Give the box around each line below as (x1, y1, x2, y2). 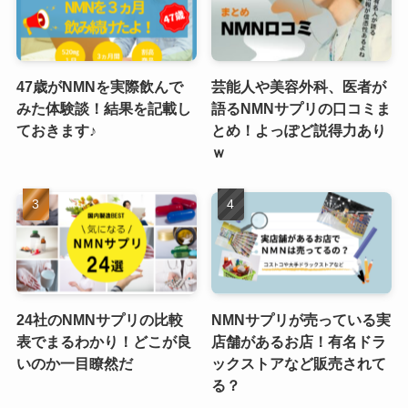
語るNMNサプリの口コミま (211, 100, 392, 117)
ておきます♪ (15, 122, 97, 139)
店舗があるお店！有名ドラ (211, 332, 387, 350)
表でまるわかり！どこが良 (15, 332, 191, 350)
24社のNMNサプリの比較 (15, 311, 183, 328)
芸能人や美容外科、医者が (211, 78, 387, 96)
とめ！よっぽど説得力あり (211, 122, 387, 139)
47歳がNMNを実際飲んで (15, 78, 183, 96)
